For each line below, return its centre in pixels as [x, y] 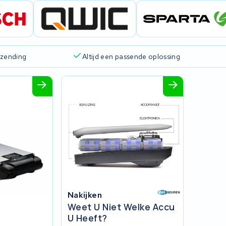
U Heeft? [87, 218]
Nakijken [84, 195]
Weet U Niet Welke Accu [121, 207]
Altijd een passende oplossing [131, 57]
